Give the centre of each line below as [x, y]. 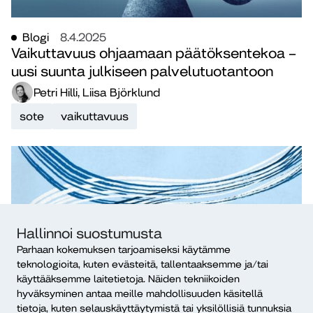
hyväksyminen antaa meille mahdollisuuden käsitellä [140, 293]
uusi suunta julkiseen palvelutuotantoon [142, 72]
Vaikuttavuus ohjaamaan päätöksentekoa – [154, 54]
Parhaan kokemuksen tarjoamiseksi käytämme [124, 249]
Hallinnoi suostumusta [89, 233]
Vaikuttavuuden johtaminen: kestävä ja [137, 300]
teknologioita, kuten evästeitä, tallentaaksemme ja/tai [143, 264]
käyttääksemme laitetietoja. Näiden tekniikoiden [128, 278]
